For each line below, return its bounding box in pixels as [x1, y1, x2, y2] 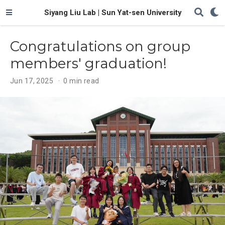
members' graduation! [10, 54, 167, 72]
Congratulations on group [10, 37, 190, 55]
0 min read [63, 76, 99, 85]
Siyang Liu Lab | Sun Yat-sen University [44, 8, 181, 17]
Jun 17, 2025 [10, 76, 54, 85]
